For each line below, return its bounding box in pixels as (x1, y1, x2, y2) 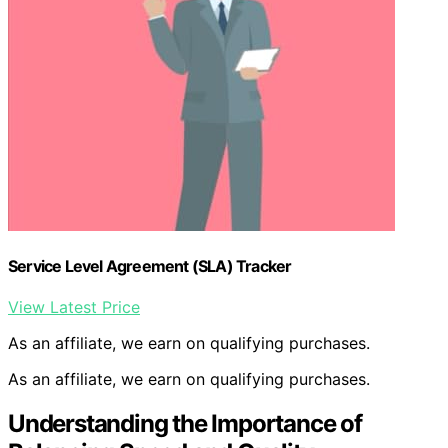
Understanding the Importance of (8, 409, 362, 439)
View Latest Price (8, 297, 140, 318)
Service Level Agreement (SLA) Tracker (8, 256, 292, 277)
